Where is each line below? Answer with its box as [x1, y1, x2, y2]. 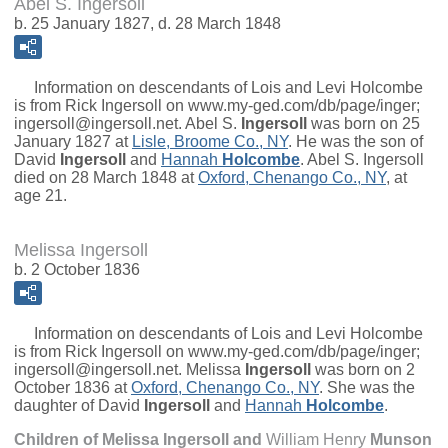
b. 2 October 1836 [14, 261, 140, 279]
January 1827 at [14, 133, 132, 151]
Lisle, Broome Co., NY [132, 133, 288, 151]
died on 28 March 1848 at [14, 169, 198, 187]
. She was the [319, 379, 415, 397]
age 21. [14, 187, 67, 205]
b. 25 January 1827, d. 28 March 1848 [14, 15, 281, 33]
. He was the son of [288, 133, 423, 151]
